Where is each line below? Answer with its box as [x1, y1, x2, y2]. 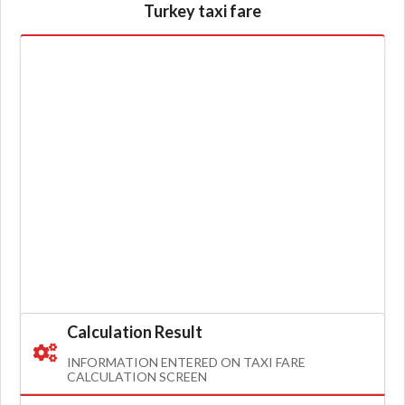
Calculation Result [66, 321, 202, 342]
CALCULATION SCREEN [66, 368, 207, 384]
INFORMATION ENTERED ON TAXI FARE [66, 353, 306, 370]
